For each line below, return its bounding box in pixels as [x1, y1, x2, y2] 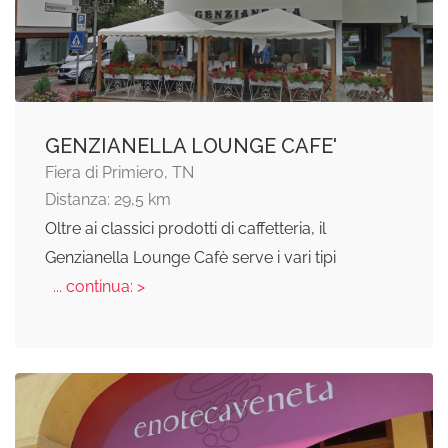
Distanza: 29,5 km [45, 190, 171, 209]
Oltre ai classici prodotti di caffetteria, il [45, 219, 326, 238]
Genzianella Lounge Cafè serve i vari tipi [45, 248, 336, 267]
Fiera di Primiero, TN [45, 163, 194, 182]
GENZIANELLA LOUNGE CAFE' [45, 134, 337, 158]
